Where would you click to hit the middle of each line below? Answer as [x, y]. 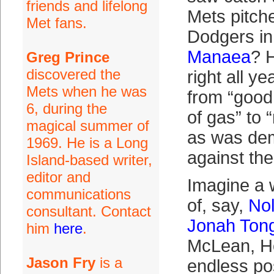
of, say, [217, 206]
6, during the [66, 109]
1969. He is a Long [87, 143]
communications [78, 194]
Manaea [219, 57]
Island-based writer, [89, 160]
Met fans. [56, 23]
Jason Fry [61, 263]
